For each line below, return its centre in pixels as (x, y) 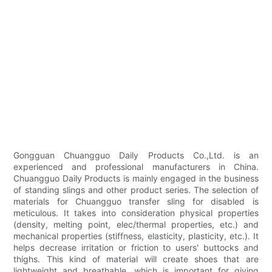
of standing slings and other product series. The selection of (136, 190)
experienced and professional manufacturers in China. (136, 167)
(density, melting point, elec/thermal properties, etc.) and (136, 225)
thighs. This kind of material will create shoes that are (136, 259)
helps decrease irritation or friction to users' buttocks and (136, 248)
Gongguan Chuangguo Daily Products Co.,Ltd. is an (136, 155)
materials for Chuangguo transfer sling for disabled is (136, 202)
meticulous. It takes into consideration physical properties (136, 213)
